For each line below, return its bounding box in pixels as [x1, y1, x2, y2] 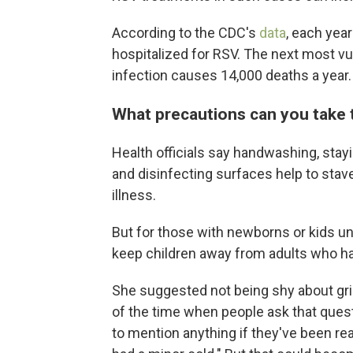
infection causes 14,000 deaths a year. [112, 67, 351, 84]
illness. [112, 187, 156, 203]
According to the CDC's [112, 24, 259, 41]
